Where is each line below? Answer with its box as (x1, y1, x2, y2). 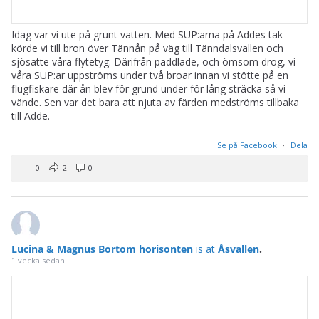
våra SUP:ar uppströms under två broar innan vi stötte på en (11, 68, 288, 82)
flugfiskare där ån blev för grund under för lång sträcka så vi (11, 81, 286, 95)
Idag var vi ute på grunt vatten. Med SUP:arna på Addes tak (11, 27, 283, 41)
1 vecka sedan (11, 254, 65, 266)
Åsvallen (218, 241, 259, 256)
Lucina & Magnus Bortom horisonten (11, 241, 196, 256)
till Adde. (11, 108, 50, 122)
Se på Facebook (217, 139, 279, 150)
